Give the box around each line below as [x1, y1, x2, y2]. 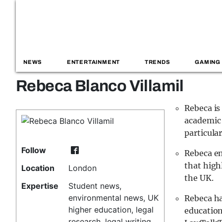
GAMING [195, 59, 221, 65]
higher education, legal [68, 205, 154, 215]
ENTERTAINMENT [66, 59, 120, 65]
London [68, 163, 97, 173]
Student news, [68, 181, 122, 191]
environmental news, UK [68, 193, 159, 203]
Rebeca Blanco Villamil [16, 77, 184, 95]
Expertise [21, 181, 58, 191]
